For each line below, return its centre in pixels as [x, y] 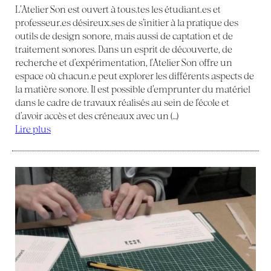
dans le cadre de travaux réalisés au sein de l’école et [122, 102]
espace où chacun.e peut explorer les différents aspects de [135, 76]
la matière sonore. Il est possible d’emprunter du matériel [133, 89]
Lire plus [33, 129]
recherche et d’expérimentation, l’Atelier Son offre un [124, 62]
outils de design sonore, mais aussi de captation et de [124, 36]
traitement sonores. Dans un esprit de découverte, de [124, 49]
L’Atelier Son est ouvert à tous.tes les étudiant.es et [118, 9]
